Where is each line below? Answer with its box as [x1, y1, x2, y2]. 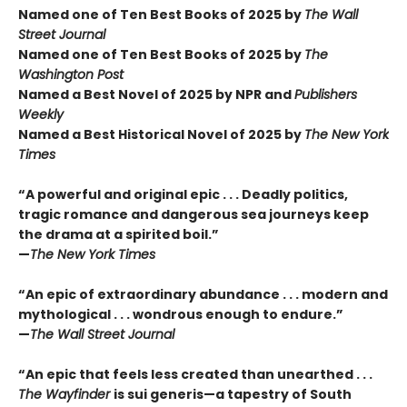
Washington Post [18, 65, 124, 84]
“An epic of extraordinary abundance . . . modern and [18, 285, 388, 304]
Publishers [294, 85, 357, 104]
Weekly [18, 105, 64, 124]
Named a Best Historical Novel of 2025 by [18, 125, 304, 144]
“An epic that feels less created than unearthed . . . [18, 365, 372, 384]
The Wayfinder [18, 385, 114, 404]
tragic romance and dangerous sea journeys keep [18, 205, 369, 224]
